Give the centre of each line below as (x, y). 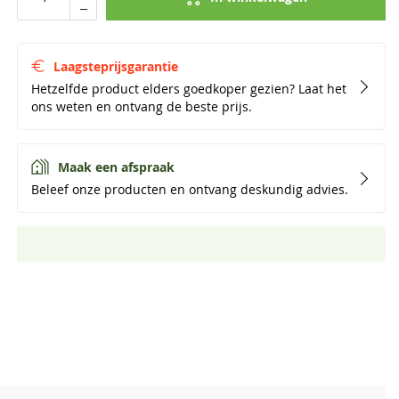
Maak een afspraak (116, 167)
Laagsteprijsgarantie (116, 66)
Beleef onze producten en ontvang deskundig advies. (190, 190)
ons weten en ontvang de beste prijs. (142, 107)
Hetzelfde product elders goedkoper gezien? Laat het (189, 89)
